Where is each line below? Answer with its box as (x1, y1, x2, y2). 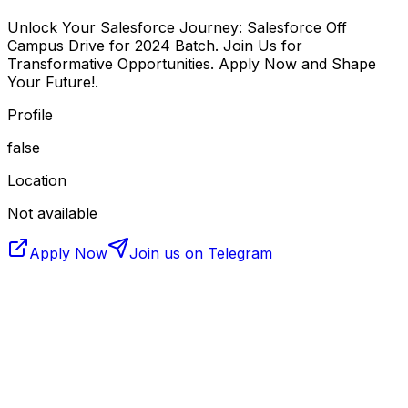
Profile (7, 105, 53, 124)
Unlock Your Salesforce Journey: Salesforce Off (7, 17, 347, 36)
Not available (7, 203, 97, 222)
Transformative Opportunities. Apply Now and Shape (7, 54, 376, 73)
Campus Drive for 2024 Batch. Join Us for (7, 36, 302, 55)
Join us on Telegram (129, 243, 272, 262)
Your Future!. (7, 72, 98, 91)
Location (7, 170, 66, 189)
